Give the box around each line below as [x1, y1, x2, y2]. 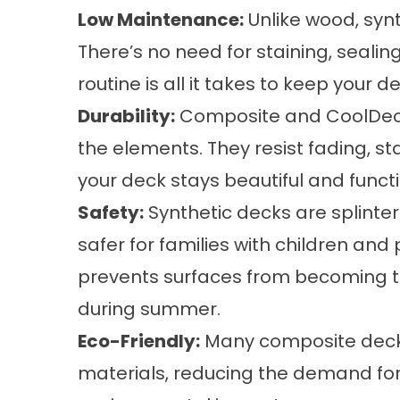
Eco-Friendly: [78, 329, 200, 354]
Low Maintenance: [78, 7, 244, 32]
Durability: [78, 104, 175, 129]
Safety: [78, 200, 144, 225]
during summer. [78, 296, 221, 321]
